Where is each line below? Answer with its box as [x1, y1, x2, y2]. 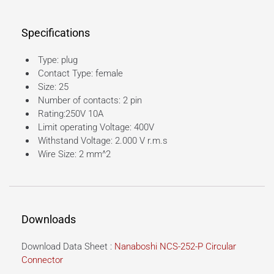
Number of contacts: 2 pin [35, 94, 142, 106]
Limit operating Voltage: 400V [35, 121, 154, 133]
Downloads [21, 213, 76, 226]
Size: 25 [35, 81, 68, 92]
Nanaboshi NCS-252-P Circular [114, 241, 236, 253]
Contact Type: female [35, 67, 123, 79]
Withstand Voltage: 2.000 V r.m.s [35, 135, 168, 146]
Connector [21, 254, 63, 266]
